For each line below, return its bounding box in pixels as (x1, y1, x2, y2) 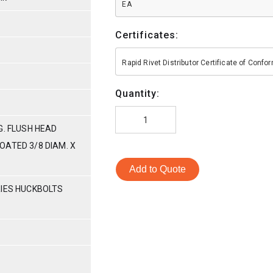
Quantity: (115, 87, 160, 99)
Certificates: (115, 29, 179, 41)
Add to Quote (129, 163, 186, 174)
